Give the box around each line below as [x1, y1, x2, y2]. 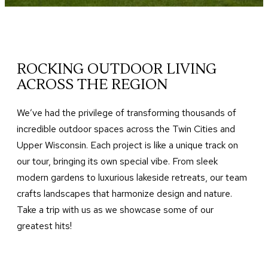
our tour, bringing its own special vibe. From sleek [17, 154, 218, 167]
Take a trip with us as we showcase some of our [17, 203, 214, 216]
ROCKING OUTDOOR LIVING [17, 59, 217, 78]
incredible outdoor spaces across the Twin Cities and [17, 122, 235, 135]
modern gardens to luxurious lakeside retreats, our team [17, 170, 247, 184]
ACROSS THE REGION [17, 75, 167, 94]
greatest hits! [17, 219, 72, 232]
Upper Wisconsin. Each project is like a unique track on [17, 138, 238, 151]
